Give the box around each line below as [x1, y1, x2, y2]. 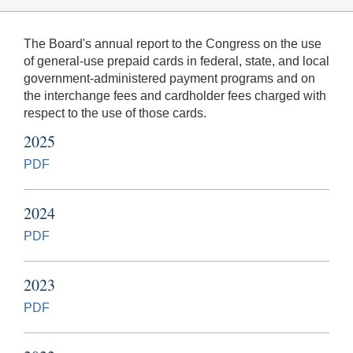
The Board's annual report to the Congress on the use [24, 36, 321, 50]
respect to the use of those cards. [24, 106, 206, 120]
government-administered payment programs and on [24, 71, 315, 85]
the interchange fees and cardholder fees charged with [24, 88, 326, 102]
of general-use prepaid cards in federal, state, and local [24, 54, 329, 68]
